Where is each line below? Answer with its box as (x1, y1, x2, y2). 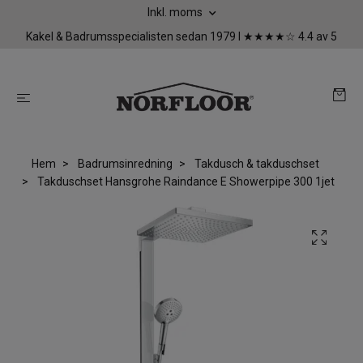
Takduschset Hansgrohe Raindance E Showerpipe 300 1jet (35, 175, 335, 189)
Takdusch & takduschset (194, 157, 319, 171)
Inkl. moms (147, 6, 205, 19)
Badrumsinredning (77, 157, 173, 171)
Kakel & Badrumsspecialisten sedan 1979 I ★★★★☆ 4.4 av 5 (26, 30, 337, 43)
